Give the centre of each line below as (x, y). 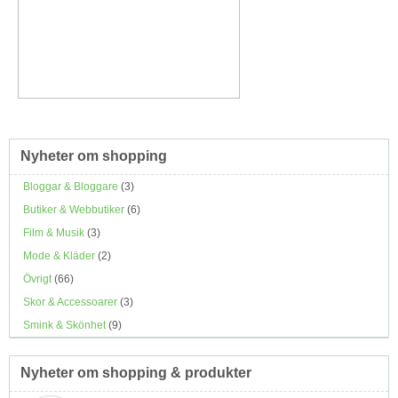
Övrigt (37, 279)
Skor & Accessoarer (70, 302)
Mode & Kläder (59, 255)
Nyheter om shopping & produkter (136, 372)
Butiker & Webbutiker (74, 209)
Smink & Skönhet (64, 325)
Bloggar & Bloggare (71, 186)
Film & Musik (54, 232)
